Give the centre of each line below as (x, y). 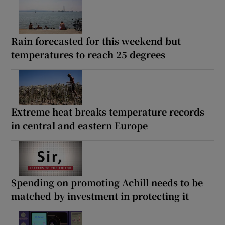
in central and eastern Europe (80, 125)
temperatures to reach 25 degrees (88, 54)
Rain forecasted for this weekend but (96, 41)
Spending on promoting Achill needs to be (107, 183)
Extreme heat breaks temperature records (108, 112)
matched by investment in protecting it (100, 196)
